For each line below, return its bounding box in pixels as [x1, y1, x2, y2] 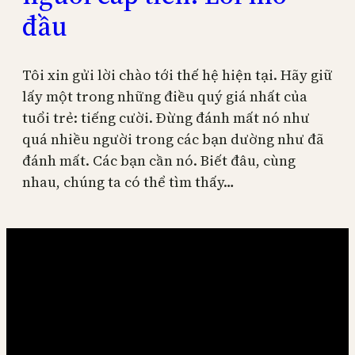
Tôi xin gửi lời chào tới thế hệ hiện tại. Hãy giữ [22, 65, 333, 86]
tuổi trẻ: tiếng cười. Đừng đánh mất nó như [22, 108, 310, 128]
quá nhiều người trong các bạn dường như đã [22, 129, 324, 150]
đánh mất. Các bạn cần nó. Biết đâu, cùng [22, 151, 296, 171]
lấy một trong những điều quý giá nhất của [22, 86, 307, 107]
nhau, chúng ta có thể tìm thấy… [22, 172, 235, 193]
